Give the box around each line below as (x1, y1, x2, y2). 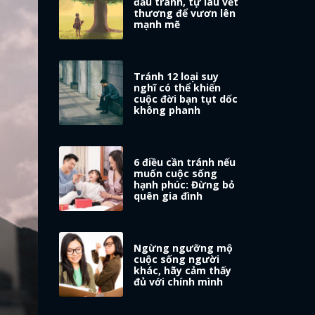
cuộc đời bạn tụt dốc (134, 92, 238, 106)
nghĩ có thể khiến (134, 81, 221, 95)
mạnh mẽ (134, 18, 181, 32)
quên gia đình (134, 189, 203, 203)
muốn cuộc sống (134, 167, 218, 181)
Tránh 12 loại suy (134, 70, 219, 84)
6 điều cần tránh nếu (134, 155, 236, 169)
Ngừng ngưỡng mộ (134, 241, 233, 255)
